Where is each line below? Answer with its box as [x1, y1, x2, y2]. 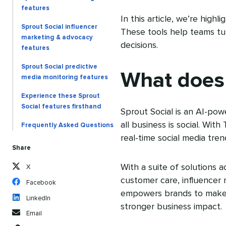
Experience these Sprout [21, 92, 100, 99]
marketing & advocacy [21, 34, 93, 41]
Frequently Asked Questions [21, 122, 114, 129]
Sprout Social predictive [21, 63, 97, 70]
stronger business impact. [120, 202, 222, 211]
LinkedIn [26, 195, 50, 202]
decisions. [120, 40, 158, 50]
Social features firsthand [21, 103, 101, 110]
